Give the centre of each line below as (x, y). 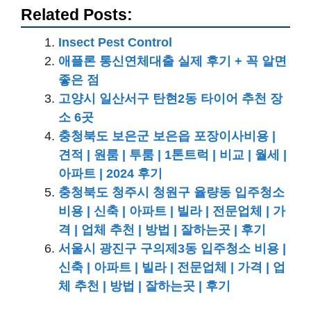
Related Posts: (77, 15)
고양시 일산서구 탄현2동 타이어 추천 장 (170, 99)
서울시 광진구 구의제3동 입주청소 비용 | (172, 249)
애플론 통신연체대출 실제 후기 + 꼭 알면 (173, 61)
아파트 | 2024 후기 (110, 174)
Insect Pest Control (115, 42)
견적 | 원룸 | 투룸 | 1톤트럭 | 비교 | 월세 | (173, 155)
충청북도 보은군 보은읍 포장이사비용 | (167, 136)
